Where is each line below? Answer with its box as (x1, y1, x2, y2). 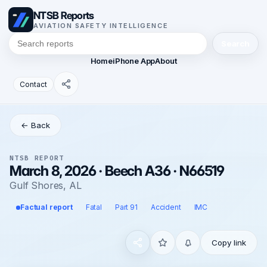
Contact (20, 79, 47, 89)
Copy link (212, 238, 246, 247)
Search (221, 39, 250, 48)
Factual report (20, 203, 73, 212)
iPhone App (112, 56, 156, 66)
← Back (21, 120, 50, 130)
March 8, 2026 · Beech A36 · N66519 (10, 162, 225, 179)
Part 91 (114, 203, 138, 212)
